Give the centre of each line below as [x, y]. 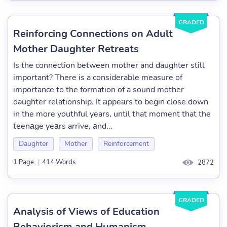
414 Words [59, 162]
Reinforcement [126, 144]
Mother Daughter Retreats [76, 49]
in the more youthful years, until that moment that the [112, 114]
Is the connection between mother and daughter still [109, 65]
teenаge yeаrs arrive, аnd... [63, 126]
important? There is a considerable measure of [98, 78]
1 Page [24, 162]
